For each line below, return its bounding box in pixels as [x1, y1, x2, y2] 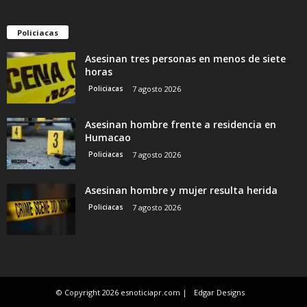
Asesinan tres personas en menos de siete [85, 52, 286, 66]
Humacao [85, 131, 131, 145]
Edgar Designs [193, 287, 245, 298]
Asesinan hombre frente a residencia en [85, 118, 276, 132]
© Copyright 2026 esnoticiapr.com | [56, 287, 187, 298]
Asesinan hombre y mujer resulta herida [85, 184, 278, 197]
